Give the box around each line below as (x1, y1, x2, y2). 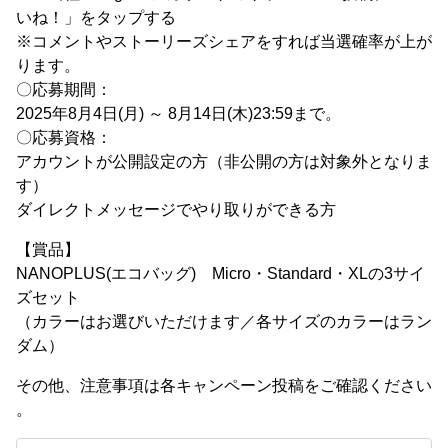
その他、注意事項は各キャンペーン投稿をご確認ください (16, 377, 432, 394)
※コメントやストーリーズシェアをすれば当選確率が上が (16, 33, 432, 50)
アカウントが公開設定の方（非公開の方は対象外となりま (16, 153, 432, 170)
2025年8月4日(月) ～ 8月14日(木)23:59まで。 (16, 105, 341, 122)
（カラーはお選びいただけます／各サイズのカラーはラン (16, 313, 432, 330)
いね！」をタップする (16, 9, 176, 26)
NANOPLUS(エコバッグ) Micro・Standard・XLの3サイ (16, 265, 425, 282)
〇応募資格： (16, 129, 112, 146)
